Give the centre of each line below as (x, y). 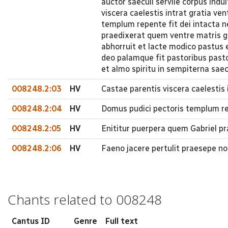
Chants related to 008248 (85, 199)
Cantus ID (31, 221)
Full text (122, 221)
